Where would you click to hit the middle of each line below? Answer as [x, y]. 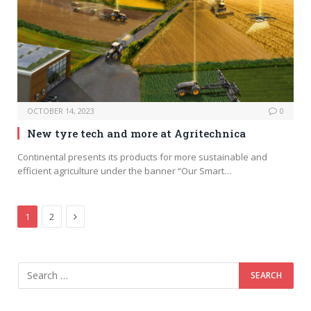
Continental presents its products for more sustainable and [142, 157]
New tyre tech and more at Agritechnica [136, 133]
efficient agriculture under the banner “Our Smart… [125, 170]
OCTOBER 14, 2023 [61, 110]
